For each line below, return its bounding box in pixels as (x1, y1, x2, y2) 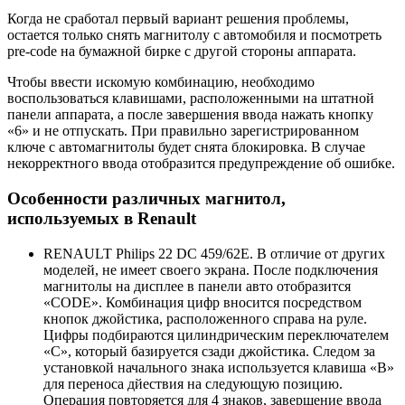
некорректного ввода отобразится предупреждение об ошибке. (7, 155, 395, 172)
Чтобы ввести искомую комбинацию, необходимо (7, 74, 315, 90)
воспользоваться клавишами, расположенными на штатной (7, 90, 374, 107)
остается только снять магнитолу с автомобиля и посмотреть (7, 27, 381, 43)
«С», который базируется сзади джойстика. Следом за (43, 343, 375, 359)
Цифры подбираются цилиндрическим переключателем (43, 326, 389, 343)
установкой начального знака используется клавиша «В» (43, 359, 394, 375)
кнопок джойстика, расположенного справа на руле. (43, 310, 367, 326)
